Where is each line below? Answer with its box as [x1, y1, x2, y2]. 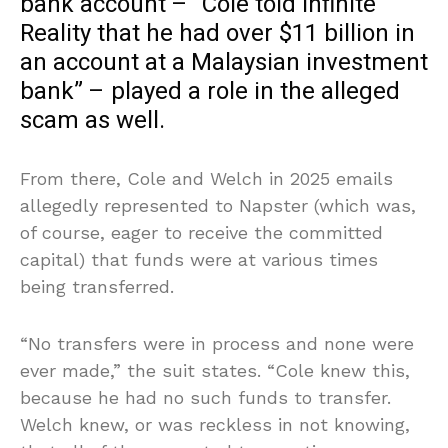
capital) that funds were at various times [20, 248, 378, 270]
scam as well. [20, 102, 165, 138]
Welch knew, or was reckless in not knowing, [20, 413, 410, 435]
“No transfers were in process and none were [20, 332, 414, 354]
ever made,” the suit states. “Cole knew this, [20, 359, 410, 381]
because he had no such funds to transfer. [20, 386, 391, 408]
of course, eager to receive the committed [20, 221, 383, 243]
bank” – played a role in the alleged [20, 73, 400, 109]
